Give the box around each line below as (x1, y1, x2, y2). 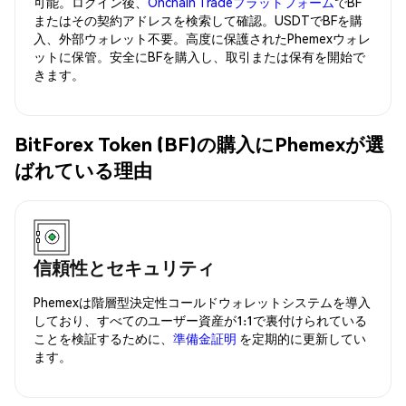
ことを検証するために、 (34, 329, 173, 346)
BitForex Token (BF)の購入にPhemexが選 (14, 131, 384, 157)
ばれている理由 (14, 158, 152, 183)
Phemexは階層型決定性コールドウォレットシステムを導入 (34, 293, 371, 310)
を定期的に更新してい (237, 329, 366, 346)
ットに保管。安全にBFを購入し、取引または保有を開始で (34, 47, 365, 64)
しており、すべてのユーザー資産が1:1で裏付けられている (34, 311, 367, 328)
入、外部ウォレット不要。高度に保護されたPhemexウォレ (34, 29, 371, 46)
